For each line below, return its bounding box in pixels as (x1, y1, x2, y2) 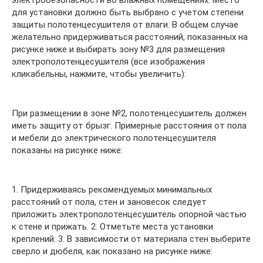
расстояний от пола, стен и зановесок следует (12, 197, 207, 208)
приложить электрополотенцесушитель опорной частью (12, 209, 247, 220)
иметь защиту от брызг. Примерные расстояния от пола (12, 120, 247, 131)
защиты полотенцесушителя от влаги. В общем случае (12, 19, 238, 31)
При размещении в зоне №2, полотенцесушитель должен (12, 108, 247, 119)
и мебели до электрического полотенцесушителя (12, 133, 216, 144)
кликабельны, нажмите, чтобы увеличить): (12, 69, 186, 80)
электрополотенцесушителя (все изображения (12, 56, 205, 68)
